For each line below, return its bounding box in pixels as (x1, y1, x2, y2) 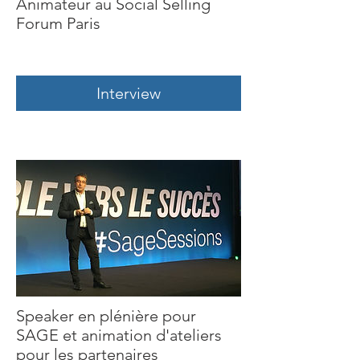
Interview (96, 83, 161, 103)
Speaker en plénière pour (16, 306, 196, 326)
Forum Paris (16, 14, 100, 34)
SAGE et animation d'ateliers (16, 325, 222, 346)
